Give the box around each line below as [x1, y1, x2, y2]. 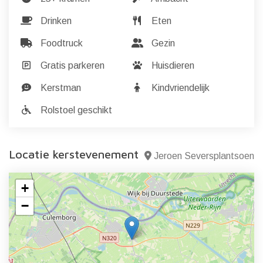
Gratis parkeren [38, 60, 104, 70]
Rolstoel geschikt [38, 105, 112, 115]
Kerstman [38, 83, 81, 93]
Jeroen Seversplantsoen [154, 151, 254, 161]
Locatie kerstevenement [9, 147, 139, 161]
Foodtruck [38, 38, 83, 48]
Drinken [38, 16, 72, 26]
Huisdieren [149, 60, 194, 70]
